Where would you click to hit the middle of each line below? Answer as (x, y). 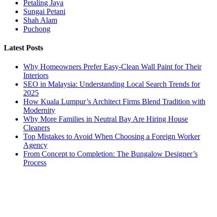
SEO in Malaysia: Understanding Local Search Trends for (112, 84)
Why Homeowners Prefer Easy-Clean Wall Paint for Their (112, 67)
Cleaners (37, 128)
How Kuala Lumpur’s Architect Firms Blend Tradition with (114, 102)
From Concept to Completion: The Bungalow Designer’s (110, 154)
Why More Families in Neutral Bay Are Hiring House (106, 119)
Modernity (39, 110)
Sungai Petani (44, 11)
